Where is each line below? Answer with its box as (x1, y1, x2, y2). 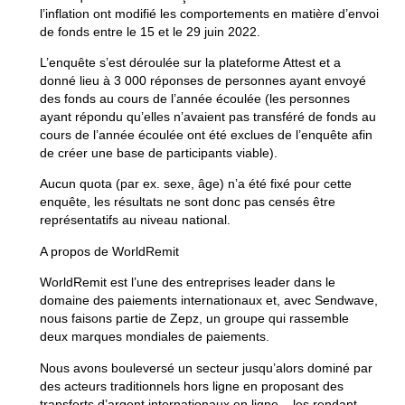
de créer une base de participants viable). (39, 145, 285, 160)
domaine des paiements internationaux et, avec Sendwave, (39, 293, 378, 308)
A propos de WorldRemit (39, 243, 183, 259)
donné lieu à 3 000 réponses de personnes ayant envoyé (39, 72, 366, 88)
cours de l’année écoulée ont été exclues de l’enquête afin (39, 127, 372, 142)
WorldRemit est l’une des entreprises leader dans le (39, 275, 335, 290)
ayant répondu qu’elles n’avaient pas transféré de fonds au (39, 108, 376, 124)
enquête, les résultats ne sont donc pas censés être (39, 194, 335, 210)
